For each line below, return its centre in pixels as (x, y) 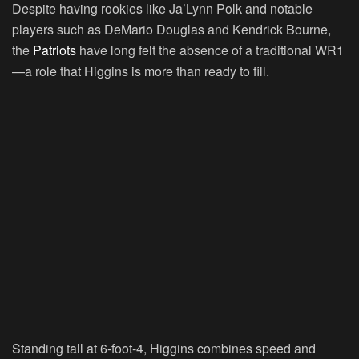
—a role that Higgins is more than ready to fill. (141, 71)
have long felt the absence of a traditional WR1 (210, 50)
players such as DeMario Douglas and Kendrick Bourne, (171, 30)
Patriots (54, 50)
